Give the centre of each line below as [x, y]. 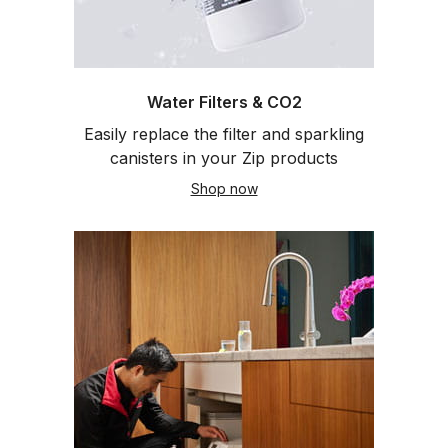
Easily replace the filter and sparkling [224, 134]
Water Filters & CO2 [224, 102]
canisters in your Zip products [224, 158]
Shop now [224, 188]
